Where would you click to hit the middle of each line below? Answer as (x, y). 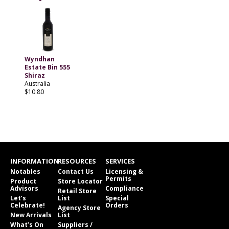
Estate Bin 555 (47, 67)
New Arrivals (31, 215)
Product (23, 181)
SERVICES (120, 161)
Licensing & (124, 172)
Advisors (24, 189)
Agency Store (79, 208)
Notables (25, 172)
